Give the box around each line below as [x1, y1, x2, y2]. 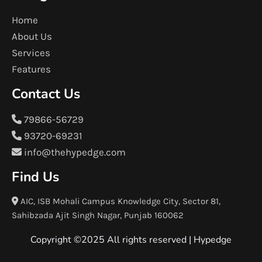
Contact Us [12, 85, 80, 103]
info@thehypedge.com [22, 146, 126, 158]
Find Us [12, 168, 59, 186]
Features [12, 63, 51, 75]
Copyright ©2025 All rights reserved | [30, 233, 194, 246]
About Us [12, 30, 52, 42]
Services [12, 47, 50, 58]
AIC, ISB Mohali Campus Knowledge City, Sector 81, [18, 196, 220, 206]
